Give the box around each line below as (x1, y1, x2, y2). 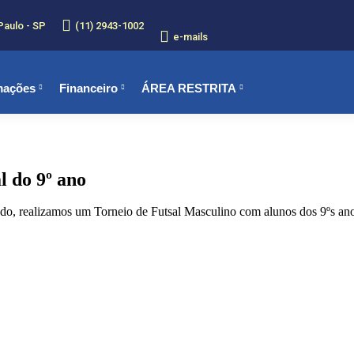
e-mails (173, 30, 208, 43)
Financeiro (59, 81, 118, 95)
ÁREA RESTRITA (141, 81, 236, 95)
